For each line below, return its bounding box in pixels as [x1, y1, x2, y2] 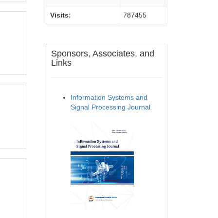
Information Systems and [71, 93, 147, 101]
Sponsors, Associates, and [51, 49, 154, 58]
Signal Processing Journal [71, 103, 150, 111]
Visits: [50, 11, 71, 19]
